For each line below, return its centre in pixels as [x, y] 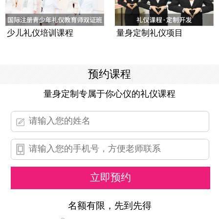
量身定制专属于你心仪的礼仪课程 [109, 94]
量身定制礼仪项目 [149, 33]
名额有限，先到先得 [109, 206]
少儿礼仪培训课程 [40, 33]
